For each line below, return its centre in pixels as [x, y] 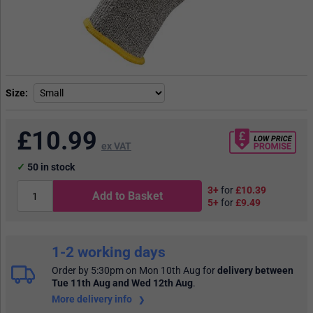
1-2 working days [109, 252]
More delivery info [93, 299]
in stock [57, 167]
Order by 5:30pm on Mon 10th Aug [126, 271]
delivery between [255, 271]
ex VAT [116, 146]
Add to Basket [128, 196]
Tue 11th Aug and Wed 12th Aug [122, 283]
